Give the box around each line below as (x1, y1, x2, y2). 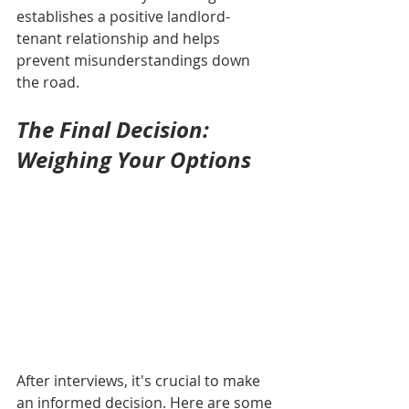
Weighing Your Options (16, 144, 251, 176)
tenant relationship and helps (16, 28, 224, 49)
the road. (16, 72, 79, 93)
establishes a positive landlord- (16, 6, 230, 27)
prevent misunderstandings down (16, 50, 254, 71)
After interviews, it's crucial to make (16, 371, 264, 392)
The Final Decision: (16, 114, 215, 146)
